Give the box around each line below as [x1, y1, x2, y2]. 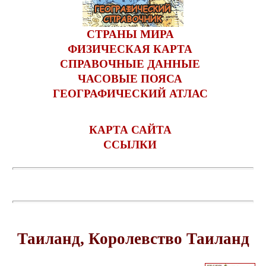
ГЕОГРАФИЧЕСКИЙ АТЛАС [52, 87, 208, 100]
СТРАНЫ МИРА [86, 28, 174, 40]
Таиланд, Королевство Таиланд [17, 229, 249, 248]
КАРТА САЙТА [88, 123, 172, 136]
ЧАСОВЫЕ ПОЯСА [78, 72, 182, 85]
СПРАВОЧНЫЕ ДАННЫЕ [60, 58, 200, 70]
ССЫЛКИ [103, 138, 157, 151]
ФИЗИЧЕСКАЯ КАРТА [68, 43, 192, 55]
